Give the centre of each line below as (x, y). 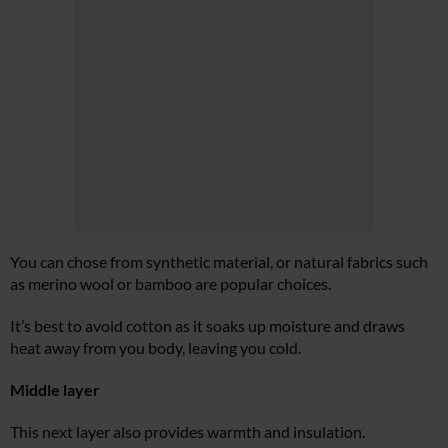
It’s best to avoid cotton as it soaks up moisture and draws (207, 326)
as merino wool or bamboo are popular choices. (170, 284)
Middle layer (55, 390)
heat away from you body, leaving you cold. (155, 348)
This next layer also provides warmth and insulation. (187, 432)
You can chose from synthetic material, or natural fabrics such (219, 262)
